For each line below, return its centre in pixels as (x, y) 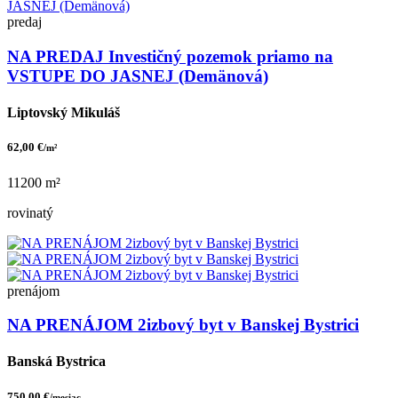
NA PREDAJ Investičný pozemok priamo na (170, 56)
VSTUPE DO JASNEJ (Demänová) (138, 76)
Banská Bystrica (56, 362)
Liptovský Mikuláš (64, 113)
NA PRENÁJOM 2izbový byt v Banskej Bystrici (183, 325)
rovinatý (30, 212)
